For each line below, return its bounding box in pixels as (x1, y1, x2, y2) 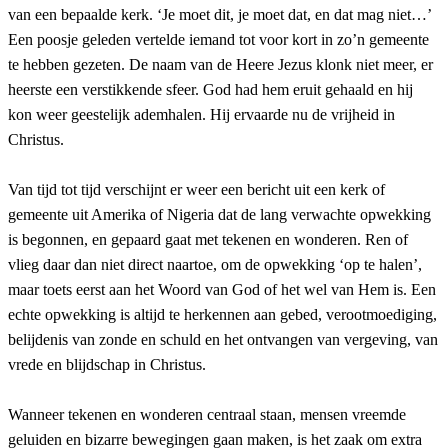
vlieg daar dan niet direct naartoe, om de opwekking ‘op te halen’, (8, 256, 422, 274)
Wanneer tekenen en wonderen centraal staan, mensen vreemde (8, 406, 406, 424)
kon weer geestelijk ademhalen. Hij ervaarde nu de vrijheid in (8, 106, 395, 124)
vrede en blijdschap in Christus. (8, 356, 206, 374)
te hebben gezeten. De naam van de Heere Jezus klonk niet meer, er (8, 56, 433, 74)
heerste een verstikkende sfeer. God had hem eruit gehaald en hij (8, 81, 413, 99)
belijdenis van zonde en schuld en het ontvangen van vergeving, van (8, 331, 438, 349)
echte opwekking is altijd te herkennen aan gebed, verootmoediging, (8, 306, 437, 324)
